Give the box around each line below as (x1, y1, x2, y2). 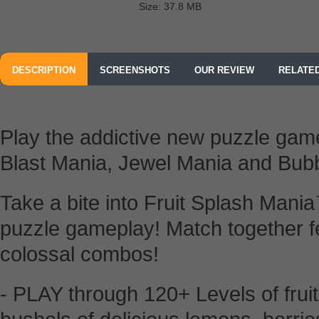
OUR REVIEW (194, 65, 254, 75)
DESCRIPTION (12, 65, 75, 75)
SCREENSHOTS (100, 65, 170, 75)
